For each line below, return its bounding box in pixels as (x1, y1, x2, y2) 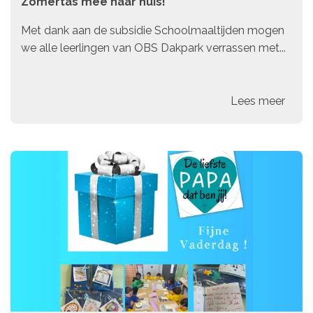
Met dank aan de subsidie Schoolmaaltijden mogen (21, 24, 284, 37)
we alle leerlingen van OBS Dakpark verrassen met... (21, 41, 286, 54)
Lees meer (231, 94, 285, 108)
